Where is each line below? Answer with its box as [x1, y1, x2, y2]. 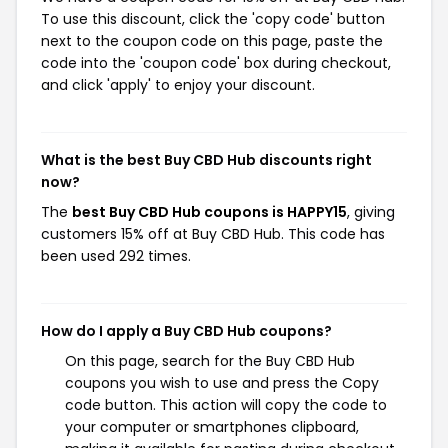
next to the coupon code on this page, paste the [41, 31, 383, 51]
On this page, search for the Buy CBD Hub [65, 351, 355, 371]
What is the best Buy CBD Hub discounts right [41, 150, 372, 170]
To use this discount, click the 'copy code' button [41, 9, 385, 29]
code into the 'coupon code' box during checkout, [41, 53, 391, 73]
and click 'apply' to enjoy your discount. [41, 75, 315, 95]
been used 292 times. [41, 246, 191, 266]
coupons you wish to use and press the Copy [65, 373, 379, 393]
